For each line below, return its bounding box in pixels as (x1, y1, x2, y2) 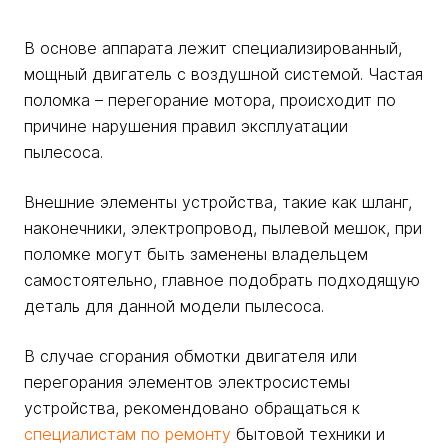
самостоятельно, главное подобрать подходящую (24, 270, 420, 290)
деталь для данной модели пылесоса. (24, 296, 324, 316)
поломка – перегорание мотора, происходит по (24, 90, 396, 110)
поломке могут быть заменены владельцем (24, 244, 368, 264)
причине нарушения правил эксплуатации (24, 116, 348, 136)
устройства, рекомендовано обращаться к (24, 398, 360, 418)
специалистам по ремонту (24, 424, 231, 444)
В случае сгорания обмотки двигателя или (24, 346, 357, 366)
